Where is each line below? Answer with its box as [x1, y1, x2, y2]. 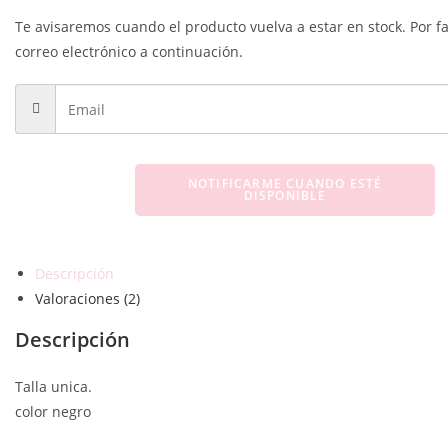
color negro [15, 402, 91, 421]
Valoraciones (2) [35, 289, 140, 308]
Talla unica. [15, 377, 92, 396]
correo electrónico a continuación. [15, 42, 243, 61]
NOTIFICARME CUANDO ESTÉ [187, 175, 383, 192]
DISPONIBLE [243, 187, 327, 204]
